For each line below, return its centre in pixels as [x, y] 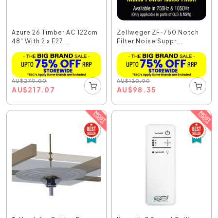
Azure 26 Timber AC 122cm [55, 32]
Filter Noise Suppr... [150, 41]
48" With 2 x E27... [41, 41]
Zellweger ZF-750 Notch [158, 32]
